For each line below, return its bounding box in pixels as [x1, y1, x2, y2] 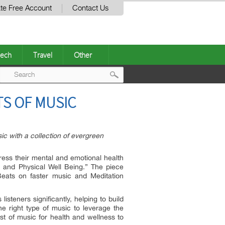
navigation [117, 107, 173, 124]
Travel [33, 50, 52, 60]
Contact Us [72, 5, 108, 12]
